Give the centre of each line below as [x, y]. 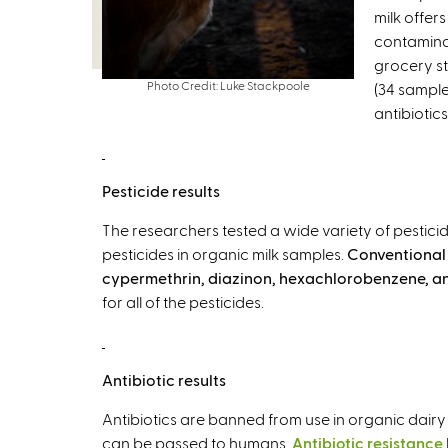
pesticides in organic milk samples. [224, 253]
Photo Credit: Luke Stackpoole [228, 85]
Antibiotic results [164, 379]
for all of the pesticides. [183, 301]
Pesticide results [161, 190]
